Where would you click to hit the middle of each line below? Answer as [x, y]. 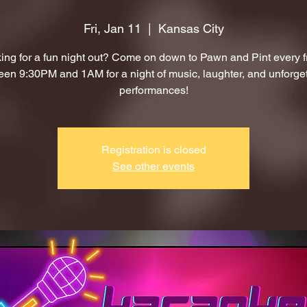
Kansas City [191, 28]
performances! [153, 90]
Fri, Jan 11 [112, 28]
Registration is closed [153, 150]
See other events [153, 166]
